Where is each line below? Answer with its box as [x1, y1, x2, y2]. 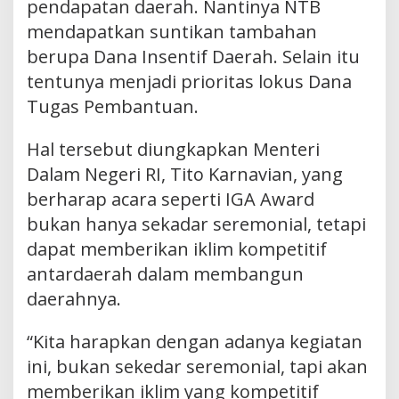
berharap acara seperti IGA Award [27, 186, 314, 211]
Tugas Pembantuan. [27, 94, 199, 118]
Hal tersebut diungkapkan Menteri [27, 136, 320, 161]
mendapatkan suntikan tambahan [27, 19, 317, 44]
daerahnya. [27, 286, 121, 311]
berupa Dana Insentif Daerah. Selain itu [27, 44, 360, 69]
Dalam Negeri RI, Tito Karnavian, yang [27, 161, 343, 186]
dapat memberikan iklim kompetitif [27, 236, 327, 261]
